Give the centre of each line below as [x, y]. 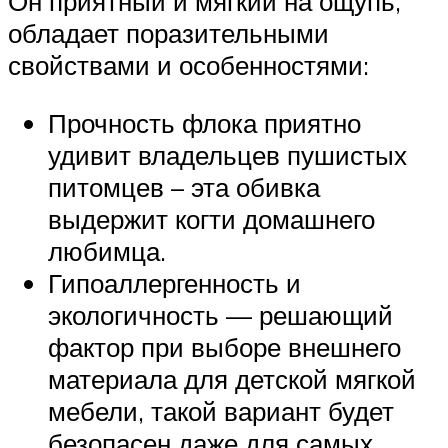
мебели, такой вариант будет [221, 410]
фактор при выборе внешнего [224, 346]
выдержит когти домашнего [211, 218]
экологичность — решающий [220, 314]
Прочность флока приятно [204, 122]
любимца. [107, 250]
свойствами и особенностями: [188, 65]
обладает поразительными [168, 33]
